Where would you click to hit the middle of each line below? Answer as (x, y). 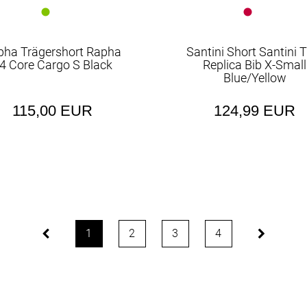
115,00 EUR (52, 111)
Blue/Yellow (255, 78)
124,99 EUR (255, 111)
